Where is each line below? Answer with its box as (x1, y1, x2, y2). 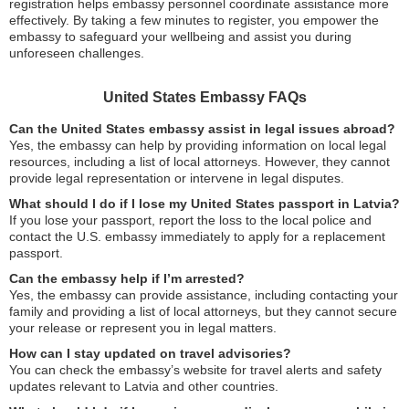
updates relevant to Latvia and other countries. (9, 379, 278, 394)
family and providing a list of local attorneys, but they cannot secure (9, 304, 397, 320)
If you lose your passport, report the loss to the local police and (9, 213, 372, 228)
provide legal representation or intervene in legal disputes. (9, 171, 344, 186)
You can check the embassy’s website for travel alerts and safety (9, 362, 382, 378)
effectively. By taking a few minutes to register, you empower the (9, 13, 379, 28)
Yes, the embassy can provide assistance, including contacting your (9, 288, 398, 303)
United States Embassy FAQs (102, 89, 307, 106)
